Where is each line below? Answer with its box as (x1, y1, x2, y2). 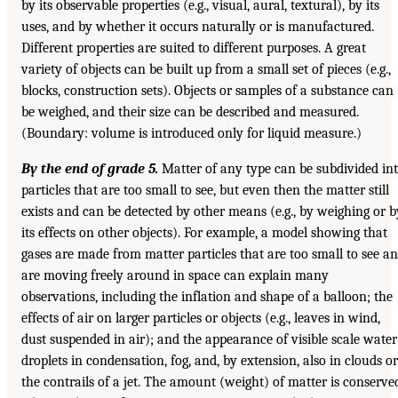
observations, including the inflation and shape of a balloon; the (21, 288, 393, 305)
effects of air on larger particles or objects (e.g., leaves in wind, (21, 309, 380, 326)
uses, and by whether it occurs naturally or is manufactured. (21, 18, 374, 35)
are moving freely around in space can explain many (21, 267, 329, 283)
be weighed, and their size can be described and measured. (21, 103, 359, 120)
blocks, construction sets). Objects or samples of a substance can (21, 82, 394, 99)
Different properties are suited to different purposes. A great (21, 39, 366, 56)
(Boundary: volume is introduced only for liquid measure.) (21, 124, 362, 141)
